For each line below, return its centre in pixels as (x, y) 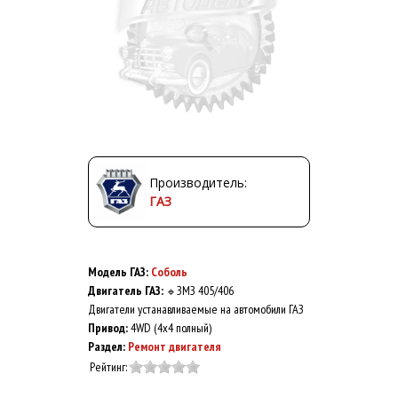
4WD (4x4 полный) (171, 327)
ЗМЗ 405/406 (205, 290)
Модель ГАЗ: (119, 271)
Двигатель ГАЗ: (127, 290)
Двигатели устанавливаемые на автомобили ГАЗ (196, 309)
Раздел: (108, 346)
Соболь (169, 271)
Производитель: (198, 182)
